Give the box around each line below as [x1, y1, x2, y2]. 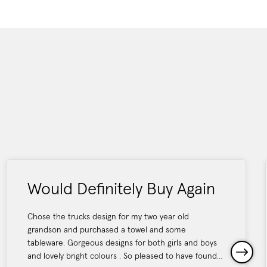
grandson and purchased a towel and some [27, 225, 186, 234]
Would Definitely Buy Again [27, 181, 215, 198]
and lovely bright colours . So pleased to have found [27, 252, 217, 260]
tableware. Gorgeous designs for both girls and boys [27, 238, 217, 247]
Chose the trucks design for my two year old [27, 212, 189, 221]
